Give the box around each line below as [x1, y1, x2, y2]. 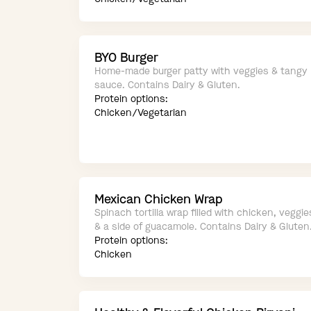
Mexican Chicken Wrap [94, 191, 223, 208]
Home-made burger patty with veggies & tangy [94, 65, 308, 78]
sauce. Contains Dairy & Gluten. [94, 78, 240, 92]
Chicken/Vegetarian [94, 106, 187, 120]
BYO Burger [94, 49, 158, 67]
